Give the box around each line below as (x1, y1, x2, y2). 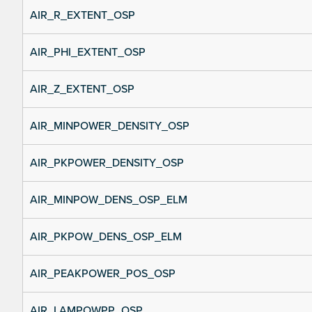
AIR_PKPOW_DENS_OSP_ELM (30, 230, 182, 244)
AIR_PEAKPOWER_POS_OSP (30, 267, 175, 281)
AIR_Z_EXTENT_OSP (30, 82, 134, 97)
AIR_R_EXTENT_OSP (30, 8, 135, 23)
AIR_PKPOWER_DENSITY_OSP (30, 156, 184, 171)
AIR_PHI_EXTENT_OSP (30, 45, 146, 60)
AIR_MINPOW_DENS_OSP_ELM (30, 193, 187, 208)
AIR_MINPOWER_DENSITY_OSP (30, 119, 189, 134)
